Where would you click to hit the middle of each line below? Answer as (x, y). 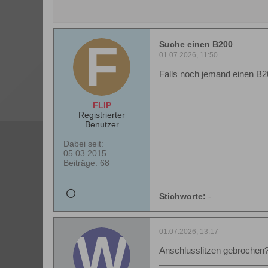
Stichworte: (182, 196)
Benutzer (102, 124)
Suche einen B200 (196, 44)
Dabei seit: (83, 144)
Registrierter (102, 115)
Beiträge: (80, 163)
